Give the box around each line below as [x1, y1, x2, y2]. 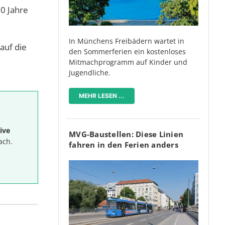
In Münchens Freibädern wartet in [69, 36, 184, 46]
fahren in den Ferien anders [69, 139, 178, 150]
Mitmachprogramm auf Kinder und [69, 57, 187, 67]
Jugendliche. [69, 67, 110, 77]
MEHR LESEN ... [79, 91, 125, 99]
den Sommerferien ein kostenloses [69, 46, 186, 56]
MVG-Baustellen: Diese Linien [69, 129, 183, 139]
